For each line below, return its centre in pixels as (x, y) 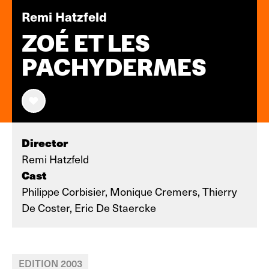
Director (45, 143)
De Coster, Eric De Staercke (89, 207)
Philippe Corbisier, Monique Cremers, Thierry (129, 191)
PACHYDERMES (114, 67)
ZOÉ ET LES (86, 43)
